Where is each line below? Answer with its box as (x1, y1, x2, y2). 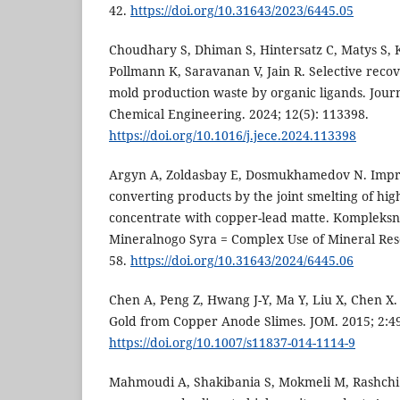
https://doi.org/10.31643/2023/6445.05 (130, 2, 354, 20)
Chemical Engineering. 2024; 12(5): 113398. (109, 105, 369, 123)
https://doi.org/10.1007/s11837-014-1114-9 (109, 334, 355, 352)
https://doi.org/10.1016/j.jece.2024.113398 (109, 127, 356, 145)
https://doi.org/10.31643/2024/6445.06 (130, 252, 354, 270)
